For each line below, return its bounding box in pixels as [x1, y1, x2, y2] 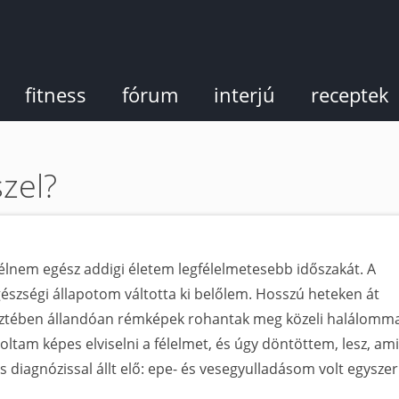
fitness [25, 81, 86, 108]
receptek [311, 81, 389, 108]
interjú [214, 81, 275, 108]
